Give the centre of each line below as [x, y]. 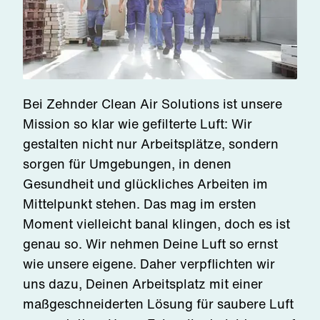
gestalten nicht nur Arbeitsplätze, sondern [151, 144]
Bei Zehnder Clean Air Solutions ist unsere [152, 104]
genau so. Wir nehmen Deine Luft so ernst [150, 244]
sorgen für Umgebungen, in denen [127, 164]
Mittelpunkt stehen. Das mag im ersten [140, 204]
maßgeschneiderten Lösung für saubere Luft [158, 304]
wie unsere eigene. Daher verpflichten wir [149, 264]
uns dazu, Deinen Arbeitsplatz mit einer [143, 284]
